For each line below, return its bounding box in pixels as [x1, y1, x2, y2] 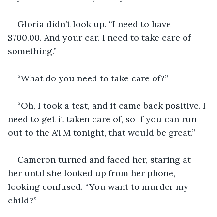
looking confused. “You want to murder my [8, 181, 191, 192]
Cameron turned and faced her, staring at [17, 154, 193, 165]
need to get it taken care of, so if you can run [8, 113, 199, 124]
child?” [8, 194, 37, 206]
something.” [8, 45, 57, 57]
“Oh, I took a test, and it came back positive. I [17, 99, 208, 111]
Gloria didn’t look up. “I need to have [17, 18, 173, 30]
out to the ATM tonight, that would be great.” [8, 126, 195, 138]
